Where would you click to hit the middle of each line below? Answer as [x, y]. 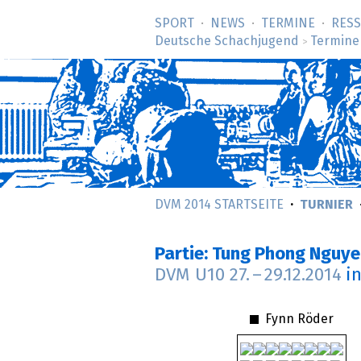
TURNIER [326, 205]
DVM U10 [192, 276]
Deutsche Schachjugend [227, 41]
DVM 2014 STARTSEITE [219, 205]
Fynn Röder [298, 319]
